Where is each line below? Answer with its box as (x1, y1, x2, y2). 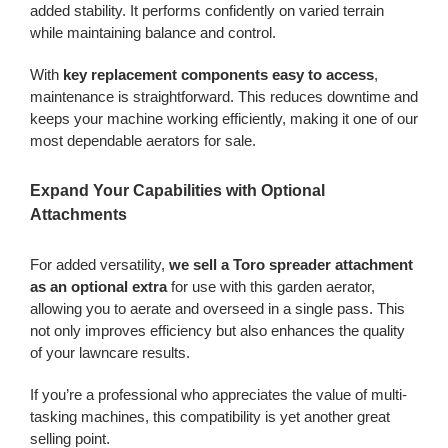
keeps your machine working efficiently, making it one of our (29, 110, 418, 128)
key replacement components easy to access (62, 66, 374, 84)
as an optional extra (29, 277, 167, 295)
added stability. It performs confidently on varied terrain (29, 2, 384, 20)
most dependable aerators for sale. (29, 132, 256, 150)
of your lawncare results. (29, 343, 190, 361)
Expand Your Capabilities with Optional (29, 181, 325, 199)
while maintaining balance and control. (29, 24, 276, 42)
